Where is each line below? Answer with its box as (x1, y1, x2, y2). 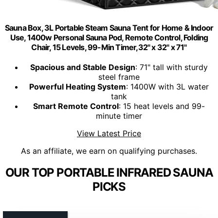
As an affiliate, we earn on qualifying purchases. (21, 146, 197, 156)
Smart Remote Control (33, 101, 119, 111)
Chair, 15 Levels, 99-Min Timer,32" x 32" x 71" (31, 42, 187, 52)
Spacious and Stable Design (30, 62, 135, 73)
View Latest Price (77, 128, 141, 139)
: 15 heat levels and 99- (118, 101, 205, 111)
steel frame (98, 72, 140, 82)
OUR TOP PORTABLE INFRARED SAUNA (5, 165, 213, 180)
